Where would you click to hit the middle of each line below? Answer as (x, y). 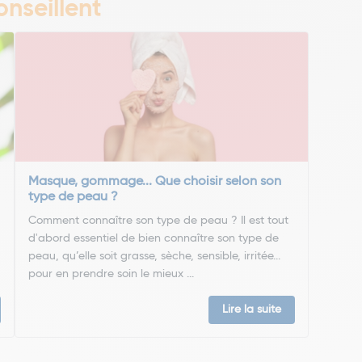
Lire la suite (251, 309)
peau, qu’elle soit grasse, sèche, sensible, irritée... (155, 256)
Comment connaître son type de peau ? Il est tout (159, 221)
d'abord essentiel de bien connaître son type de (154, 238)
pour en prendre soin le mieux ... (112, 274)
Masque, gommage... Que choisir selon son (155, 182)
